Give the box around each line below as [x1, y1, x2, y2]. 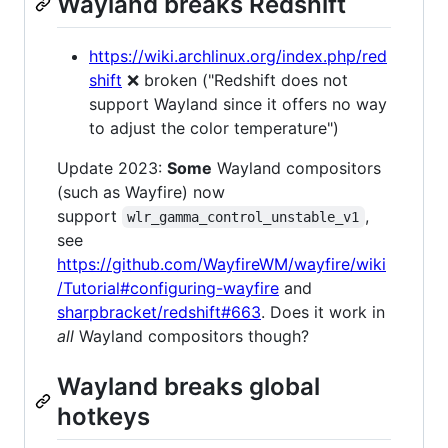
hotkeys [57, 401, 150, 431]
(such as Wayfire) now [57, 181, 225, 202]
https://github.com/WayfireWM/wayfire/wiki [57, 253, 386, 274]
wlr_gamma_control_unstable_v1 [127, 208, 360, 225]
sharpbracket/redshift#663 [57, 301, 261, 322]
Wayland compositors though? [74, 325, 309, 346]
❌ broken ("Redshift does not [122, 69, 348, 90]
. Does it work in [261, 301, 385, 322]
